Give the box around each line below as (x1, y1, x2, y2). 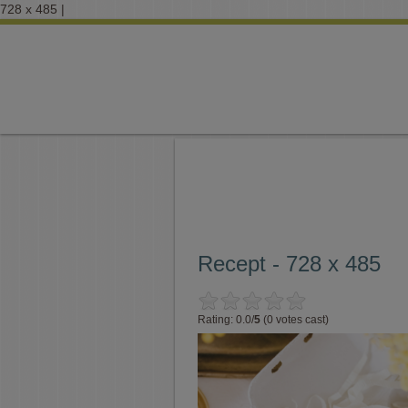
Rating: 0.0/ (198, 313, 254, 326)
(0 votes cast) (260, 313, 329, 326)
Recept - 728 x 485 (198, 251, 381, 276)
